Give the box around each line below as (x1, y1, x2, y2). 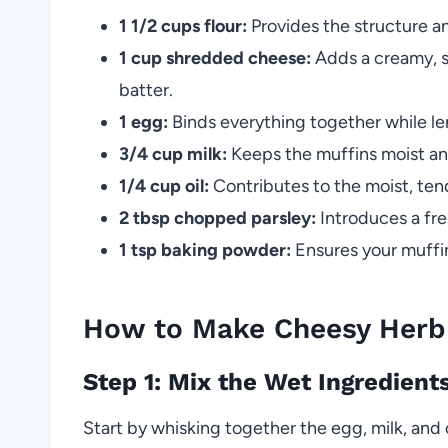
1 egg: (119, 110, 168, 133)
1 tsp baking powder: (119, 238, 291, 261)
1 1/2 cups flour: (119, 14, 247, 37)
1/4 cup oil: (119, 174, 209, 197)
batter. (119, 78, 173, 101)
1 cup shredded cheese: (119, 46, 311, 69)
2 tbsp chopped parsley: (119, 206, 316, 229)
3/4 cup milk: (119, 142, 227, 165)
